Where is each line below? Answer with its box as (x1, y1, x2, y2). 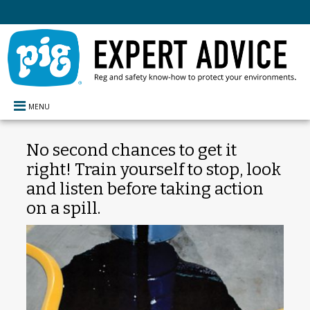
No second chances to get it (26, 140, 237, 160)
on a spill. (26, 198, 100, 218)
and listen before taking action (26, 179, 264, 199)
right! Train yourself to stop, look (26, 159, 281, 179)
